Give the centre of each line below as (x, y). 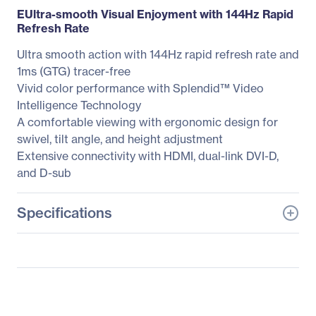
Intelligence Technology (79, 105)
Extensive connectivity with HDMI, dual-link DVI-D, (148, 156)
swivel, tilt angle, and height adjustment (120, 139)
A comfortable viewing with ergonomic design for (147, 122)
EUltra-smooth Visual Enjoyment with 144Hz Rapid (155, 14)
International (198, 284)
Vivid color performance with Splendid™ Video (140, 88)
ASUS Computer (209, 269)
